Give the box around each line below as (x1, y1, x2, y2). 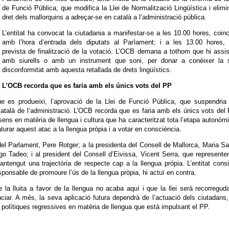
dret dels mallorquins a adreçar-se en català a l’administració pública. (2, 13, 207, 21)
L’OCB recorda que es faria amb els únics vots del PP (2, 82, 172, 89)
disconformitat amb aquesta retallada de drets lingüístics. (2, 66, 172, 74)
